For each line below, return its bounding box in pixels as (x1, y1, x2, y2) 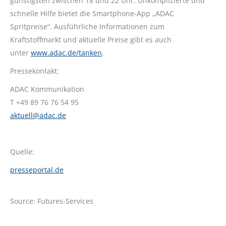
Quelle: (10, 147, 34, 157)
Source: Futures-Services (10, 196, 93, 206)
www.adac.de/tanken (31, 48, 102, 58)
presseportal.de (10, 165, 64, 175)
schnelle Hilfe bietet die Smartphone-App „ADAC (10, 9, 174, 19)
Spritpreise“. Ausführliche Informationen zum (10, 22, 164, 32)
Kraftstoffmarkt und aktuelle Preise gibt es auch (10, 35, 172, 45)
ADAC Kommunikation (10, 84, 84, 94)
